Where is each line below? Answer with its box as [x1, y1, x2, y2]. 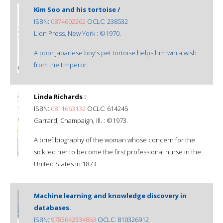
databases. [34, 203, 71, 212]
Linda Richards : [34, 92, 86, 101]
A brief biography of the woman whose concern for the [34, 135, 195, 144]
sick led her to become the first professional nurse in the [34, 147, 201, 156]
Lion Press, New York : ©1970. [34, 28, 121, 38]
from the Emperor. [34, 60, 88, 69]
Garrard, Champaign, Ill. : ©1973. [34, 115, 128, 125]
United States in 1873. [34, 159, 98, 168]
